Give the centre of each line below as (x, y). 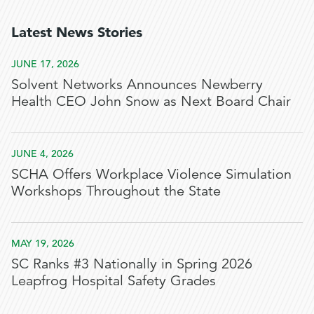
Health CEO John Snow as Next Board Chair (151, 101)
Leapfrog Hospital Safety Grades (114, 280)
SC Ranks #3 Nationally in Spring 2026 (132, 264)
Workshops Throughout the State (116, 191)
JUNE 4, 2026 (42, 153)
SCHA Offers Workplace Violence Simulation (151, 174)
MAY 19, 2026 (43, 243)
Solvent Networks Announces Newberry (137, 84)
